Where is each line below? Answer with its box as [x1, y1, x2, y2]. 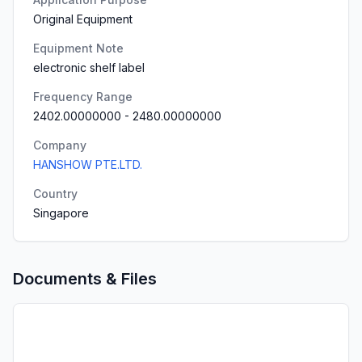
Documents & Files [13, 269, 157, 288]
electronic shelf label [33, 61, 145, 74]
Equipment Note [33, 41, 124, 55]
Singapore [33, 206, 89, 220]
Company [33, 138, 86, 152]
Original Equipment [33, 12, 133, 26]
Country [33, 187, 78, 200]
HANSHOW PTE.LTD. [33, 158, 142, 171]
